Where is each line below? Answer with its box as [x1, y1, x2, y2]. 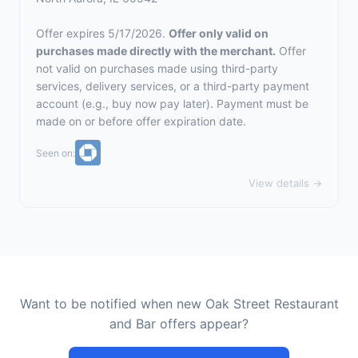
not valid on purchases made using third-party [36, 62, 278, 75]
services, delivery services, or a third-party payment [36, 79, 309, 93]
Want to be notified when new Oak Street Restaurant [19, 296, 339, 312]
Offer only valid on [169, 26, 268, 40]
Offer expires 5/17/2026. [36, 26, 169, 40]
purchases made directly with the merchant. [36, 44, 276, 58]
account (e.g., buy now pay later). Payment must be [36, 97, 308, 110]
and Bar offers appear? [109, 316, 249, 332]
